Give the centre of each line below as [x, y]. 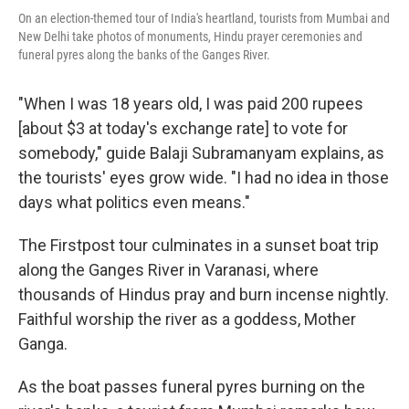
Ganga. [43, 343]
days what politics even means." [134, 202]
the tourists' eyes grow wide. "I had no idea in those [204, 177]
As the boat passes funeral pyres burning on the [192, 386]
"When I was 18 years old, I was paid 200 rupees [191, 103]
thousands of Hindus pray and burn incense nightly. [204, 294]
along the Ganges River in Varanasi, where [168, 269]
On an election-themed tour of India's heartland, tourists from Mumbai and [204, 18]
